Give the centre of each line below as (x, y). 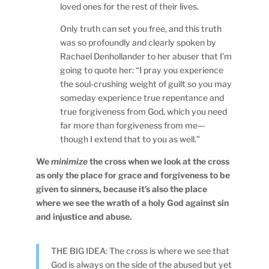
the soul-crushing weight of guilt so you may (146, 83)
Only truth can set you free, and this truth (141, 28)
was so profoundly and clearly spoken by (138, 42)
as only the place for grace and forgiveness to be (133, 175)
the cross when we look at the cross (159, 161)
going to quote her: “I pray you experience (142, 70)
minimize (70, 161)
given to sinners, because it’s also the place (122, 189)
